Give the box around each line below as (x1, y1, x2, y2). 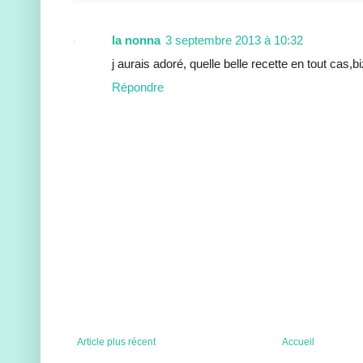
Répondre (112, 80, 164, 95)
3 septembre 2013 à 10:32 (165, 33, 303, 48)
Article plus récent (77, 336, 156, 348)
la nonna (112, 33, 160, 48)
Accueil (282, 336, 315, 348)
